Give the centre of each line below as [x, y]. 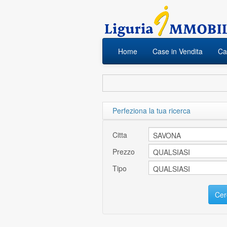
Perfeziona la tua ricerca [152, 110]
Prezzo [124, 152]
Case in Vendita [178, 51]
